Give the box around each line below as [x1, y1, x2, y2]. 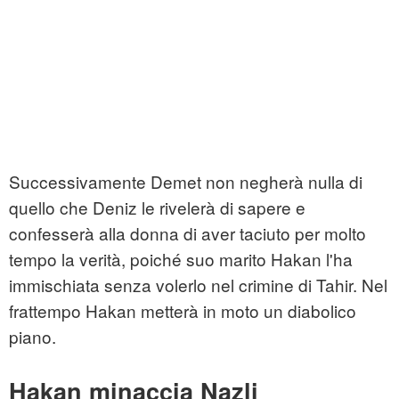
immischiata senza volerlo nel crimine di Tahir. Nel [9, 273, 387, 297]
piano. [9, 324, 56, 349]
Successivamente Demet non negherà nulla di [9, 169, 362, 194]
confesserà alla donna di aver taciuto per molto [9, 221, 366, 246]
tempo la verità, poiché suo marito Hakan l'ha [9, 247, 353, 272]
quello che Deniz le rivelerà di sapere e [9, 195, 305, 220]
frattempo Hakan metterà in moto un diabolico [9, 298, 356, 323]
